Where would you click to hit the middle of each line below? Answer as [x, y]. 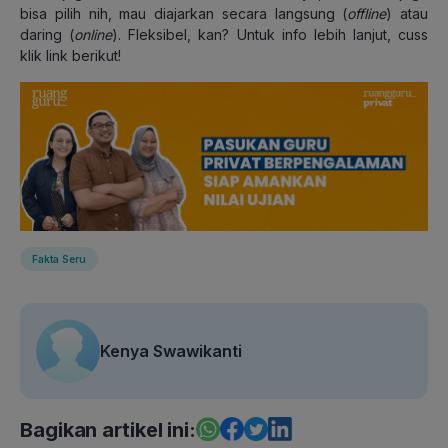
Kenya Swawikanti [171, 350]
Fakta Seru [59, 258]
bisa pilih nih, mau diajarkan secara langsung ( [184, 13]
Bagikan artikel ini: [108, 429]
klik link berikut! [70, 55]
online [93, 34]
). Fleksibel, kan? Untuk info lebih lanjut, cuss [270, 34]
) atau [407, 13]
